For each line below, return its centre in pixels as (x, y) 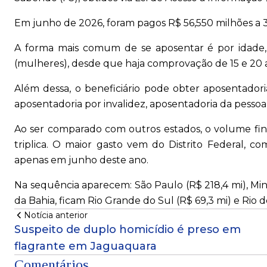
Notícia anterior (56, 215)
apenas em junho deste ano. (83, 160)
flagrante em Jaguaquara (86, 246)
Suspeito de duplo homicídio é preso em (128, 230)
